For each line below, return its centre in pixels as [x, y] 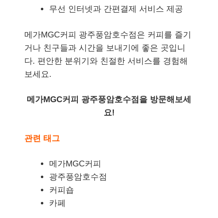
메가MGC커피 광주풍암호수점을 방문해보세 [109, 100]
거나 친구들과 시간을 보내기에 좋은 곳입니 [105, 48]
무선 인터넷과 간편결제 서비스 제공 [116, 9]
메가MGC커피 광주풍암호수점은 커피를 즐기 [108, 35]
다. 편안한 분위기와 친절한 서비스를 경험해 [106, 61]
